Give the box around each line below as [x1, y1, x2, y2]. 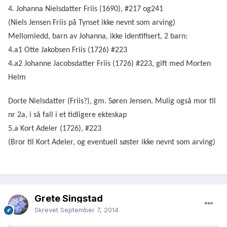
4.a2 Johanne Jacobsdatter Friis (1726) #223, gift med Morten [8, 60, 211, 68]
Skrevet [34, 206, 60, 214]
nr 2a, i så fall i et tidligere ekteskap [8, 111, 127, 120]
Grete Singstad [34, 193, 103, 204]
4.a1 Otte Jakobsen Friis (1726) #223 [8, 46, 127, 55]
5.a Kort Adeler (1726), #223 [8, 125, 101, 133]
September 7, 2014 [60, 206, 119, 214]
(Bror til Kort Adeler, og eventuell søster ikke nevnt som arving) [8, 138, 215, 147]
